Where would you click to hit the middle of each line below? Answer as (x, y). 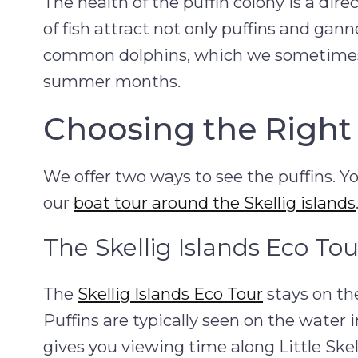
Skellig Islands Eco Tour (170, 293)
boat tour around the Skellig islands (215, 203)
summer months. (112, 81)
